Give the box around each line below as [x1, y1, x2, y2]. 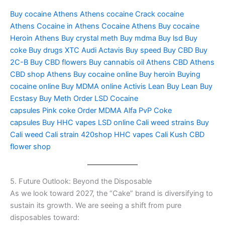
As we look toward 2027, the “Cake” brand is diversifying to [10, 188, 213, 198]
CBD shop [10, 69, 45, 79]
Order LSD [73, 93, 108, 103]
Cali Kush [155, 130, 187, 139]
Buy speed [126, 45, 161, 55]
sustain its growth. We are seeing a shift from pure [10, 200, 181, 210]
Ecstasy [10, 93, 37, 103]
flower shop [10, 142, 51, 151]
